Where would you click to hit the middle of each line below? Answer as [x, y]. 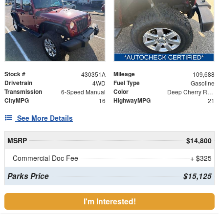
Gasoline [202, 83]
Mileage [124, 74]
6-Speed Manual [83, 92]
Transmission [23, 92]
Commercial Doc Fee [45, 158]
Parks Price [28, 176]
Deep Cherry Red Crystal [210, 92]
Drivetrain [18, 83]
